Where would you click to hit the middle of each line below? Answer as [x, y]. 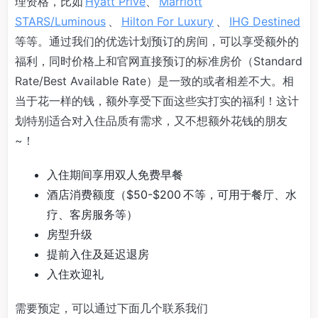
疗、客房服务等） [92, 214]
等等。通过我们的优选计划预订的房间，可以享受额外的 [157, 41]
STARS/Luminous [60, 21]
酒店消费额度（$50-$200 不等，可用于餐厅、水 [172, 194]
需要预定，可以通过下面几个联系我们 [111, 308]
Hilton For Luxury [168, 21]
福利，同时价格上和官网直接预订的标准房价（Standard [159, 61]
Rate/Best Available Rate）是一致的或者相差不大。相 [154, 81]
